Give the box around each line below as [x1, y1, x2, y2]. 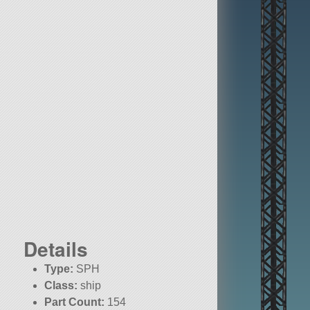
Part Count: [44, 296, 105, 309]
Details [24, 235, 88, 264]
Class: [44, 280, 78, 292]
